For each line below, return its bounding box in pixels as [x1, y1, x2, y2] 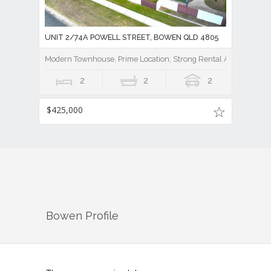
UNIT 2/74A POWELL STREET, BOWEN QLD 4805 [45, 32, 218, 42]
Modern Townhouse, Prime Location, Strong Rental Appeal [45, 54, 249, 64]
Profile [82, 209, 119, 223]
